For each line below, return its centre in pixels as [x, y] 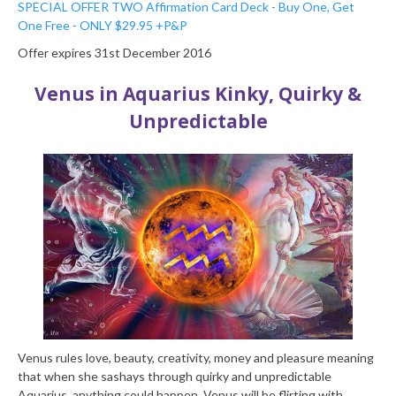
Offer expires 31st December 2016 [114, 52]
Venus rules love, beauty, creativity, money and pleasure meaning [196, 358]
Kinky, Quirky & [286, 93]
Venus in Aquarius [122, 93]
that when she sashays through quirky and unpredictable [175, 377]
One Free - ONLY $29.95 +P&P [103, 25]
